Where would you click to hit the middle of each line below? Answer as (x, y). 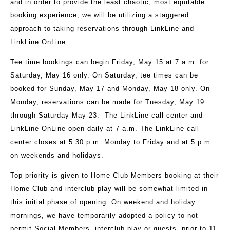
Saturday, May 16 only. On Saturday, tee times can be (104, 75)
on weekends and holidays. (57, 156)
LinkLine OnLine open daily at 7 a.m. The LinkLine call (105, 129)
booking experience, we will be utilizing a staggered (100, 15)
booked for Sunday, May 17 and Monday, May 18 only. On (110, 89)
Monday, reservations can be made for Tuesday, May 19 (107, 102)
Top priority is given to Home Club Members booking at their (114, 176)
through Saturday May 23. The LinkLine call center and (107, 116)
